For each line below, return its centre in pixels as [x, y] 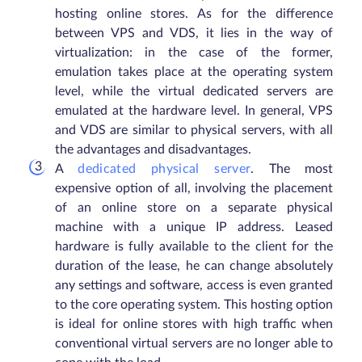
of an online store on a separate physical [194, 208]
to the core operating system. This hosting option [194, 305]
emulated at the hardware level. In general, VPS [194, 111]
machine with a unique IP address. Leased [194, 227]
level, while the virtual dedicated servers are [194, 91]
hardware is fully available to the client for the [194, 246]
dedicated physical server [164, 169]
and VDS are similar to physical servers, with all [194, 130]
